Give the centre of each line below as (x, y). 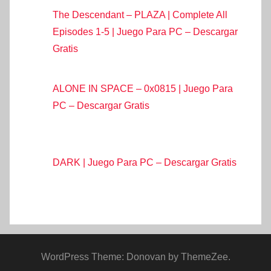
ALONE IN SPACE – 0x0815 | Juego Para (143, 89)
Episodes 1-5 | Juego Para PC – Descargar (145, 31)
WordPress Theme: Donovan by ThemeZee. (135, 257)
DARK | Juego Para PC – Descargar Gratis (145, 163)
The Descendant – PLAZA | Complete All (140, 15)
